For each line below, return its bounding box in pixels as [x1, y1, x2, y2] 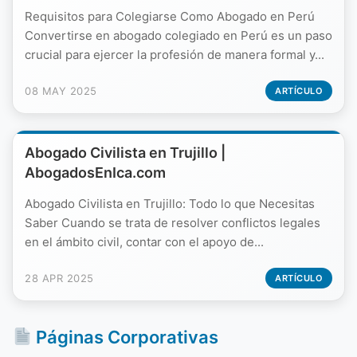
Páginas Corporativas [32, 327, 219, 347]
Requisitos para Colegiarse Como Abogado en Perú [25, 9, 315, 24]
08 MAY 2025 [25, 84, 97, 97]
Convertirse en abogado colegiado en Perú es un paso [25, 28, 332, 43]
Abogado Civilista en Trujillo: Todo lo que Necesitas [25, 196, 315, 211]
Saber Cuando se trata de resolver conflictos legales [25, 215, 320, 230]
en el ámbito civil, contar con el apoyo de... [25, 234, 264, 249]
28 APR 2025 [25, 272, 94, 284]
